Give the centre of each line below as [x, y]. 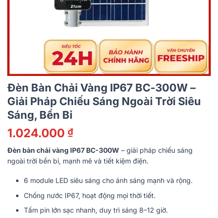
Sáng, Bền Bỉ [40, 115]
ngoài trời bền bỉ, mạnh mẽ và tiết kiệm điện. [78, 161]
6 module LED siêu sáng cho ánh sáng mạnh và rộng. [108, 181]
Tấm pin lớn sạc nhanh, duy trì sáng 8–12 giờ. [96, 210]
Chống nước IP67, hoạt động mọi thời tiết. [90, 195]
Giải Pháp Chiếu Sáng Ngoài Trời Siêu [104, 101]
